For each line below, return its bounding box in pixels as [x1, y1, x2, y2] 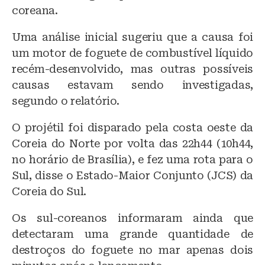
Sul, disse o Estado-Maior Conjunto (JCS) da [12, 169, 253, 182]
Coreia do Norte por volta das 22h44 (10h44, [12, 137, 253, 150]
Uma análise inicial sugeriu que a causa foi [12, 30, 253, 43]
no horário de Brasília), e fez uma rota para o [12, 153, 253, 166]
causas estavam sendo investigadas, [12, 78, 253, 91]
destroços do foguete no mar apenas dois [12, 243, 253, 256]
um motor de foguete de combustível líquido [12, 46, 253, 59]
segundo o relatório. [12, 94, 119, 107]
